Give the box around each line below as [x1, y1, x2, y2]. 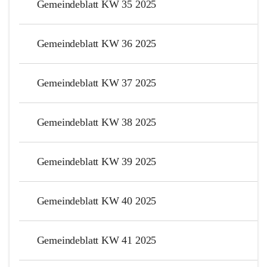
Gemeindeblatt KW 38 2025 [36, 116, 157, 128]
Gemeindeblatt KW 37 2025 [36, 76, 157, 89]
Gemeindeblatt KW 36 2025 [36, 37, 157, 49]
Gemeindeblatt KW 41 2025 [36, 234, 157, 246]
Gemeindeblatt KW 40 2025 [36, 194, 157, 207]
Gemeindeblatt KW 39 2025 [36, 155, 157, 167]
